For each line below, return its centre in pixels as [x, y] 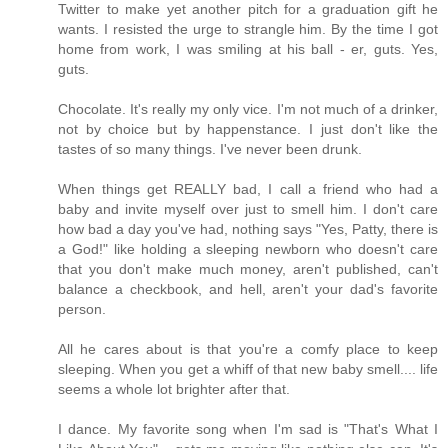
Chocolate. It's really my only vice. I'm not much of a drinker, [248, 108]
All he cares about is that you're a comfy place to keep [248, 348]
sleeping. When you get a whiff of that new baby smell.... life [248, 368]
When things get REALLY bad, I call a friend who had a [248, 188]
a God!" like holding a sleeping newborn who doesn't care [248, 248]
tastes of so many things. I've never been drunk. [210, 148]
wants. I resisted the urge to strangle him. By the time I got [248, 28]
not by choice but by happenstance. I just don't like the [248, 128]
